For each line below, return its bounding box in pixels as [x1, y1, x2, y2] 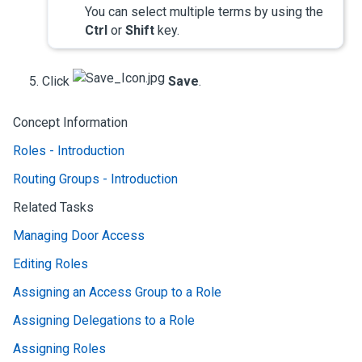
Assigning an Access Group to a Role [13, 284, 221, 300]
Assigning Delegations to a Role [13, 312, 195, 328]
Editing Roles [13, 255, 88, 271]
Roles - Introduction [13, 142, 124, 158]
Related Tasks [13, 199, 94, 215]
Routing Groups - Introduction [13, 170, 178, 187]
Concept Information [13, 114, 128, 130]
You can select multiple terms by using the [85, 3, 323, 19]
